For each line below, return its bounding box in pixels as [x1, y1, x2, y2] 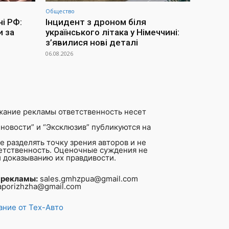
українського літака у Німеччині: [45, 27, 179, 38]
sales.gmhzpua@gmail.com [38, 174, 138, 184]
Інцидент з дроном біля [45, 17, 146, 28]
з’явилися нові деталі [45, 37, 138, 48]
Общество [45, 7, 75, 15]
